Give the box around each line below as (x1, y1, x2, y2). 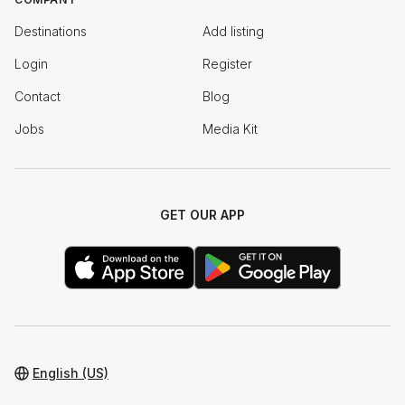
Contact (14, 89, 61, 104)
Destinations (14, 24, 87, 39)
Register (202, 56, 252, 71)
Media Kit (202, 121, 258, 137)
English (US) (33, 365, 108, 381)
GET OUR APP (160, 207, 245, 222)
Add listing (202, 24, 264, 39)
